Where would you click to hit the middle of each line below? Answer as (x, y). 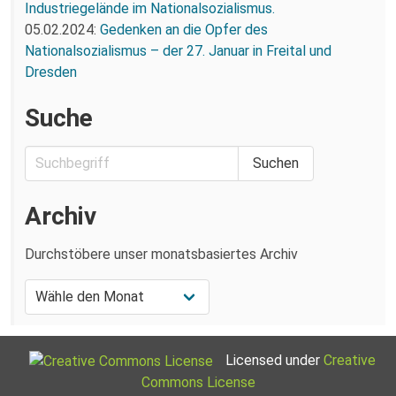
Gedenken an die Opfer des (184, 29)
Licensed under (274, 360)
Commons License (198, 382)
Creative (350, 360)
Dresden (51, 72)
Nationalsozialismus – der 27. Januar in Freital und (178, 50)
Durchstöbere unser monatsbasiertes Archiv (161, 254)
